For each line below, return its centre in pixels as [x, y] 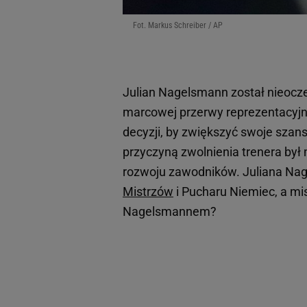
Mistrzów [148, 191]
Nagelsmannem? [170, 211]
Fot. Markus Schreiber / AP [178, 25]
